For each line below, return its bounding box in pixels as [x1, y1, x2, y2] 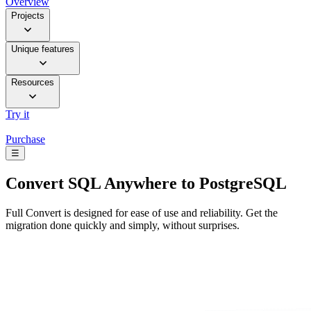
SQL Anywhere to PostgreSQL [64, 174, 287, 193]
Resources [11, 77, 54, 88]
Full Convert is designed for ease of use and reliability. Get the [6, 206, 278, 219]
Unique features [11, 44, 74, 55]
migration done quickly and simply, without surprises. [6, 219, 239, 231]
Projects [11, 10, 44, 22]
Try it [6, 108, 29, 121]
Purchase [6, 133, 45, 146]
